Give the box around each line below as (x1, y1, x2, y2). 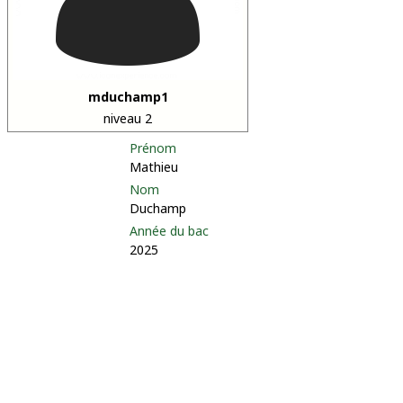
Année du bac (130, 222, 209, 239)
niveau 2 (103, 110, 152, 127)
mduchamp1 (87, 88, 168, 105)
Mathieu (130, 158, 178, 175)
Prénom (130, 139, 176, 157)
